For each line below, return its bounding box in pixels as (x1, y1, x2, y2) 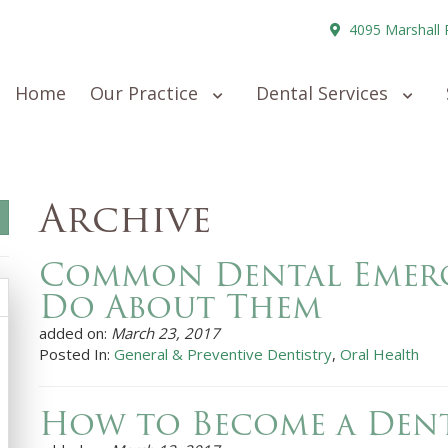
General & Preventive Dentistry (113, 343, 332, 364)
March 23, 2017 (110, 322, 220, 343)
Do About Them (38, 280, 322, 332)
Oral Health (339, 343, 419, 364)
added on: (38, 322, 111, 343)
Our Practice (90, 81, 203, 106)
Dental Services (256, 81, 393, 106)
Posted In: (38, 343, 114, 364)
